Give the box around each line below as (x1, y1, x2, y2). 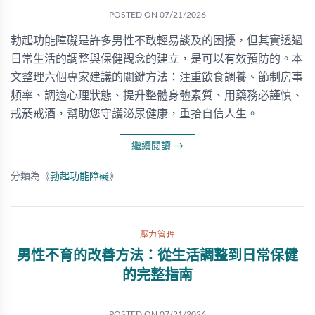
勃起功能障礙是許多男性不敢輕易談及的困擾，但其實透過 (11, 35, 303, 46)
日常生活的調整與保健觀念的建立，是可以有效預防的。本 (11, 53, 303, 65)
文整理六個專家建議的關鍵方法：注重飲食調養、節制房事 (11, 72, 303, 83)
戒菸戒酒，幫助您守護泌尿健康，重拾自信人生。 (11, 108, 258, 120)
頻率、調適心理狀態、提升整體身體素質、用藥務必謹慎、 (11, 90, 303, 101)
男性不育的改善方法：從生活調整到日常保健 (17, 249, 298, 263)
